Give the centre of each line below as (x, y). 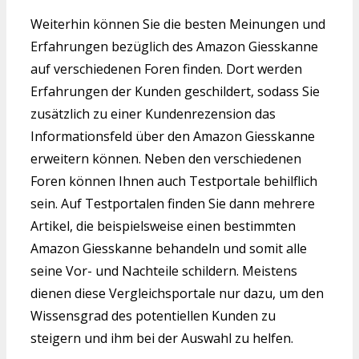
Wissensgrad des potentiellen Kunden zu (153, 315)
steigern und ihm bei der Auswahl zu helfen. (162, 338)
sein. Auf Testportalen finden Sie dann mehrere (173, 203)
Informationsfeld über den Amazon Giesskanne (173, 136)
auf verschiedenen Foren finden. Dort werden (166, 69)
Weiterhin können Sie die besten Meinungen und (178, 24)
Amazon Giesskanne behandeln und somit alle (169, 248)
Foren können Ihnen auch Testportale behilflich (174, 181)
